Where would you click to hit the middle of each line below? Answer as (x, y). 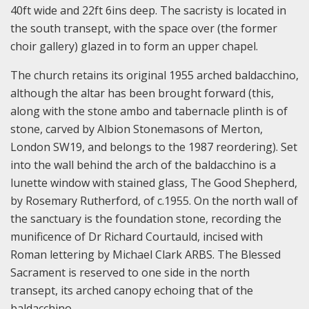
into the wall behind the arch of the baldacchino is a (143, 165)
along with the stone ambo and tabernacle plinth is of (149, 111)
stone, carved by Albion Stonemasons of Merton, (137, 129)
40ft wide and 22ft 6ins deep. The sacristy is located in (148, 10)
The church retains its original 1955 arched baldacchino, (154, 75)
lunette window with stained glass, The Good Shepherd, (154, 182)
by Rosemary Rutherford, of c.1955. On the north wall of (154, 200)
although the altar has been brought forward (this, (142, 93)
